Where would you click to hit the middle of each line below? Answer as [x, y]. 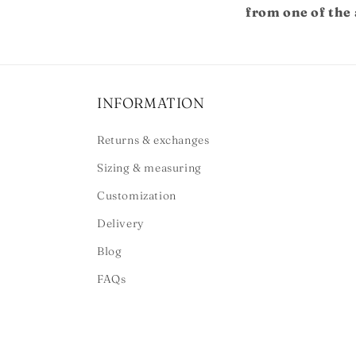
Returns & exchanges [153, 140]
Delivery [121, 223]
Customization [137, 195]
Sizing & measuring [149, 168]
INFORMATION [151, 103]
